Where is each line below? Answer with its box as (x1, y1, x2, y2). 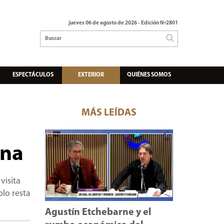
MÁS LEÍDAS (81, 107, 137, 118)
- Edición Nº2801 (137, 20, 178, 26)
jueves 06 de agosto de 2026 (68, 20, 137, 26)
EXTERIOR (78, 71, 104, 78)
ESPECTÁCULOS (12, 71, 53, 78)
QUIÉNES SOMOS (127, 71, 171, 78)
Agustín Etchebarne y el (45, 207, 152, 217)
